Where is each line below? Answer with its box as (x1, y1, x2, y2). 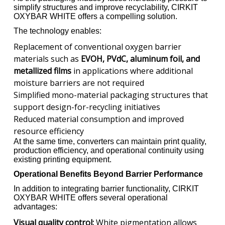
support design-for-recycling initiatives (14, 101, 160, 113)
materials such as (14, 53, 81, 65)
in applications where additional (71, 65, 193, 77)
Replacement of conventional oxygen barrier (14, 41, 181, 53)
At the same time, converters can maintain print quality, (14, 137, 206, 146)
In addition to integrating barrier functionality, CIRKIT (14, 184, 199, 193)
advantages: (14, 202, 57, 211)
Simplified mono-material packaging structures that (14, 89, 208, 101)
